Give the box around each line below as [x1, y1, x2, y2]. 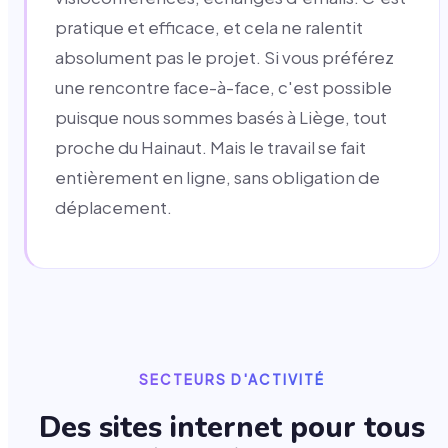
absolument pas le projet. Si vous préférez [55, 47, 394, 69]
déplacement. [55, 197, 172, 219]
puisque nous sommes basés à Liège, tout [55, 107, 387, 129]
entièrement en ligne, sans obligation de [55, 167, 380, 189]
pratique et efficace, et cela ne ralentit [55, 17, 363, 39]
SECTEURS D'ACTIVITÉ [138, 370, 326, 388]
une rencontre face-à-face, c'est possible [55, 77, 392, 99]
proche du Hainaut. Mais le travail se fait [55, 137, 366, 159]
